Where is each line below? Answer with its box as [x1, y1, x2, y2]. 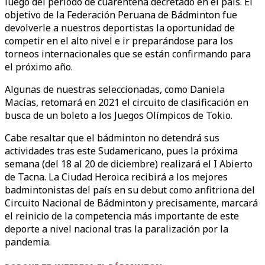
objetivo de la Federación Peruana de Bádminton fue [5, 8, 237, 21]
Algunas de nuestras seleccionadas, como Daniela [5, 83, 225, 96]
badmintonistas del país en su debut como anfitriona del [5, 183, 255, 196]
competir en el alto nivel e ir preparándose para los [5, 34, 233, 47]
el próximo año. [5, 60, 73, 73]
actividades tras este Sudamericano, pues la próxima [5, 144, 238, 157]
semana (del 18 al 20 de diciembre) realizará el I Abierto [5, 157, 253, 170]
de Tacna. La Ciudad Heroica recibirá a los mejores [5, 170, 228, 183]
